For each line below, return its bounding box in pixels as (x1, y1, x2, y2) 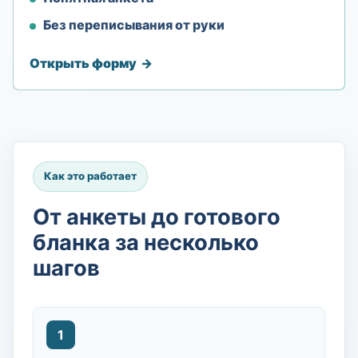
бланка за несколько (33, 229, 259, 256)
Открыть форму (30, 55, 137, 72)
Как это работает (43, 169, 137, 183)
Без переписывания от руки (42, 16, 225, 33)
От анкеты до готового (33, 203, 280, 230)
